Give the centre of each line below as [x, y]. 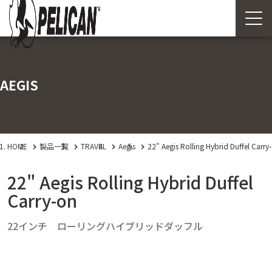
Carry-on [42, 200]
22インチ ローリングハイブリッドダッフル [105, 226]
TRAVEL [93, 146]
